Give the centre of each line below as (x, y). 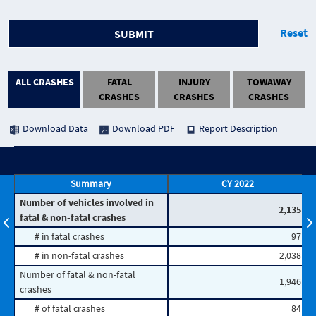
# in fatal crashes (69, 237)
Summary (91, 184)
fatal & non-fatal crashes (73, 218)
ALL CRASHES (44, 81)
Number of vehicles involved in (87, 203)
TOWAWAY (269, 81)
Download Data (56, 129)
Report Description (238, 129)
